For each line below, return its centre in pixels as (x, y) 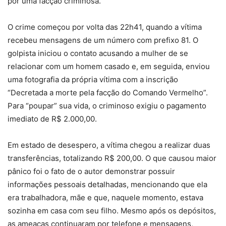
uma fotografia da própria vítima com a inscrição (93, 80)
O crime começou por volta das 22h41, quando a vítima (105, 27)
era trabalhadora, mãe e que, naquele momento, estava (105, 198)
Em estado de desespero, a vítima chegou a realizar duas (109, 145)
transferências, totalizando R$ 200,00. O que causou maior (112, 158)
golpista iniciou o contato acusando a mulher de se (98, 53)
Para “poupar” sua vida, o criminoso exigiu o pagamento (107, 106)
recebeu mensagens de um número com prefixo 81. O (103, 40)
